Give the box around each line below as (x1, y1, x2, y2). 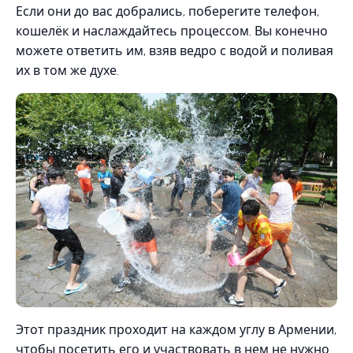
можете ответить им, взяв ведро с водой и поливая (16, 43, 333, 59)
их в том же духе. (16, 63, 119, 79)
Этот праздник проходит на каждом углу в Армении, (16, 322, 336, 338)
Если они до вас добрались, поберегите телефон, (16, 4, 319, 20)
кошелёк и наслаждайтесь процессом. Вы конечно (16, 24, 328, 39)
